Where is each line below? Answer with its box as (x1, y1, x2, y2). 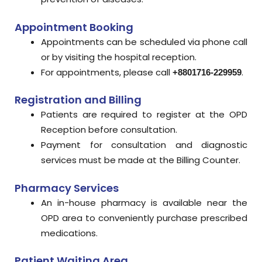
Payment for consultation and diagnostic (41, 139, 247, 151)
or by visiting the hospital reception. (41, 50, 196, 63)
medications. (41, 226, 98, 239)
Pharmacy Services (15, 180, 119, 195)
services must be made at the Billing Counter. (41, 154, 240, 167)
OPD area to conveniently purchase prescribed (41, 211, 247, 224)
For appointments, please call (41, 65, 173, 78)
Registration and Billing (15, 92, 142, 108)
